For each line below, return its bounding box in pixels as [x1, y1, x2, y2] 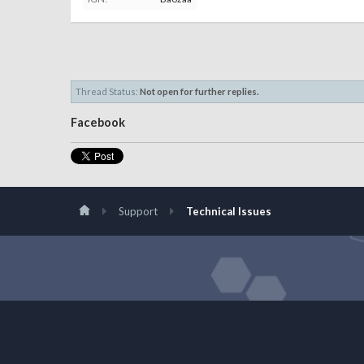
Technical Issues [186, 205, 271, 218]
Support [119, 205, 158, 218]
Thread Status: [76, 86, 138, 97]
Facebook [71, 115, 125, 129]
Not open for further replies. [140, 86, 258, 97]
